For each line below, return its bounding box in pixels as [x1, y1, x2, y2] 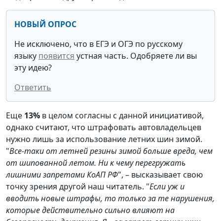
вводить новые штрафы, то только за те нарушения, [6, 192, 215, 204]
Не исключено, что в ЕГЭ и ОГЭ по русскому [14, 38, 183, 49]
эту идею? [14, 62, 52, 73]
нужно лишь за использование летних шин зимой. [6, 133, 202, 145]
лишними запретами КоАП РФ [6, 169, 118, 180]
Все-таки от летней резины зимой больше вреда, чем [9, 145, 213, 156]
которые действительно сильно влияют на [6, 204, 175, 216]
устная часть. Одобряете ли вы [74, 50, 197, 61]
